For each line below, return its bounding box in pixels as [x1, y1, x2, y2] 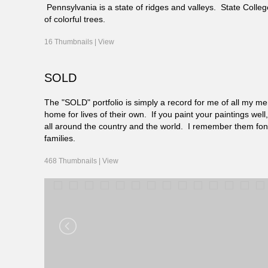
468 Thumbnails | [44, 157, 103, 166]
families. [44, 133, 76, 144]
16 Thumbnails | [44, 38, 99, 47]
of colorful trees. [44, 14, 106, 25]
